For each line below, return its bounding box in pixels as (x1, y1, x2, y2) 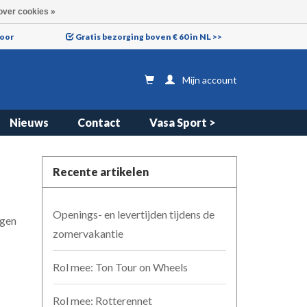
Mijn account (182, 73, 237, 86)
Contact (77, 116, 121, 129)
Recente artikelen (53, 165, 149, 178)
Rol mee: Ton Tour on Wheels (53, 260, 188, 273)
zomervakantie (53, 227, 123, 240)
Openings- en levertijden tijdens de (53, 208, 214, 221)
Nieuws (10, 116, 49, 129)
